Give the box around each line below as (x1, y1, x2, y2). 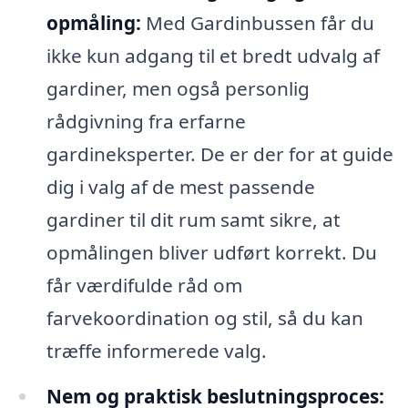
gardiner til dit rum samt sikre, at (46, 207, 341, 233)
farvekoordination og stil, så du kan (46, 305, 363, 331)
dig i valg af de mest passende (46, 174, 315, 200)
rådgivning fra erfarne (46, 108, 246, 135)
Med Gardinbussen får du (140, 10, 374, 36)
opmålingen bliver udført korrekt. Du (46, 240, 377, 266)
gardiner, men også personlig (46, 76, 310, 102)
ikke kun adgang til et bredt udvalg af (46, 43, 380, 69)
